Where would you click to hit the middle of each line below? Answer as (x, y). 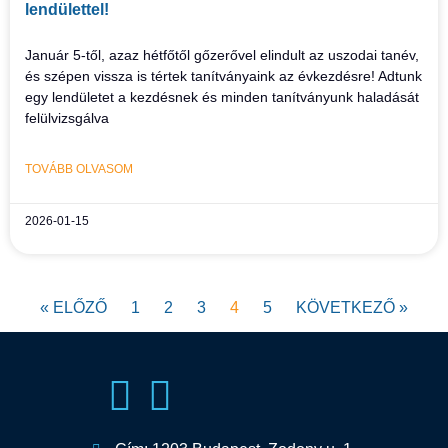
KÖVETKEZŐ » (352, 307)
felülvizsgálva (67, 118)
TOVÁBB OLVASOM (79, 169)
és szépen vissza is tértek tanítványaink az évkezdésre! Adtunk (223, 76)
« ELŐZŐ (73, 307)
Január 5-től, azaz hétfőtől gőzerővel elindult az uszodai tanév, (222, 55)
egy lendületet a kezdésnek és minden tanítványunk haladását (222, 97)
